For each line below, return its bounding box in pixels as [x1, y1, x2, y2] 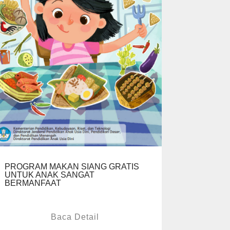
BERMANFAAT [5, 179, 61, 188]
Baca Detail [51, 213, 99, 222]
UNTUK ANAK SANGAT [5, 170, 94, 180]
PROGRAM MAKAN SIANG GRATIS [5, 162, 139, 171]
